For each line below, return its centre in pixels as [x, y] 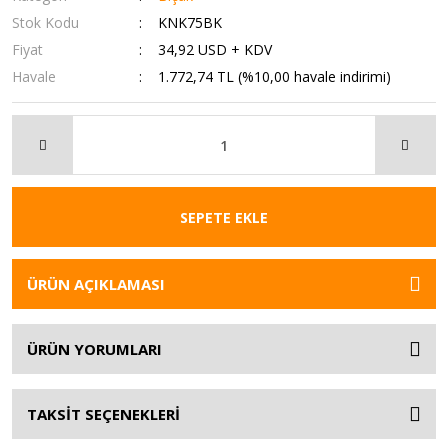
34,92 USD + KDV [215, 49]
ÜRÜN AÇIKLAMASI [96, 284]
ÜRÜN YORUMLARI [94, 349]
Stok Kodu [45, 22]
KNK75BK [190, 22]
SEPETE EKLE [224, 217]
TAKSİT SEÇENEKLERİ [103, 414]
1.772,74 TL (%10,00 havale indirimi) [275, 76]
